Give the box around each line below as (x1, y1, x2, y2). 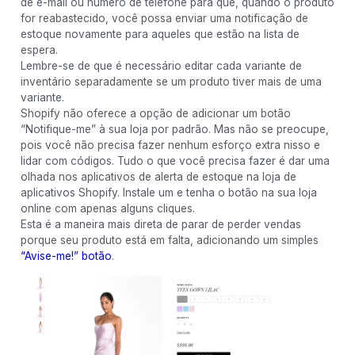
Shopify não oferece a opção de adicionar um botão (20, 106, 291, 120)
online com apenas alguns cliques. (20, 201, 195, 215)
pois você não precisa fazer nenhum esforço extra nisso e (20, 138, 320, 151)
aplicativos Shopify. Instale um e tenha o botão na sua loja (20, 185, 317, 199)
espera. (20, 43, 58, 56)
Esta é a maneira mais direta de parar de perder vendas (20, 217, 301, 231)
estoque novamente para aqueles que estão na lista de (20, 27, 300, 40)
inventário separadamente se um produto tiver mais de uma (20, 74, 322, 88)
